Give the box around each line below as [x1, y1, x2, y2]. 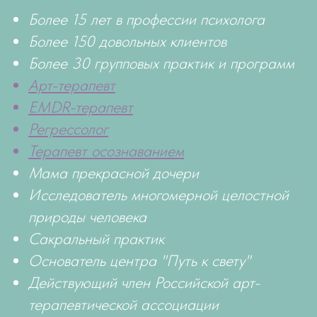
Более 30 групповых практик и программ [28, 54, 294, 73]
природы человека [28, 207, 146, 226]
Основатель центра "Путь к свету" [28, 251, 250, 270]
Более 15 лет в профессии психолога [28, 10, 265, 29]
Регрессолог [28, 120, 108, 139]
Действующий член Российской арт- [28, 273, 260, 292]
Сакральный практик [28, 229, 164, 248]
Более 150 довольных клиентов [28, 32, 226, 51]
